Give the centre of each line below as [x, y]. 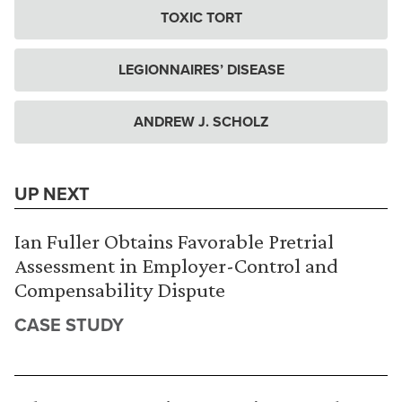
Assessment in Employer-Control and [176, 265]
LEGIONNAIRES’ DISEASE [201, 70]
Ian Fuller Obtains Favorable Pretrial [174, 241]
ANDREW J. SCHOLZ [201, 122]
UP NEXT [52, 194]
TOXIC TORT [201, 17]
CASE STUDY [69, 325]
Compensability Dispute [120, 289]
